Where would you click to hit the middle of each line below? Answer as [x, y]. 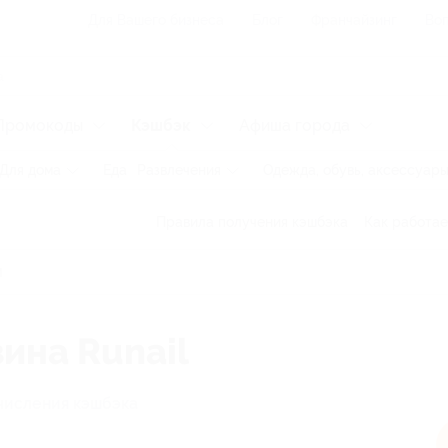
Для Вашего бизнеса [156, 20]
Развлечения [179, 170]
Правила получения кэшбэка [252, 222]
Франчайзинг [354, 20]
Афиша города [294, 125]
